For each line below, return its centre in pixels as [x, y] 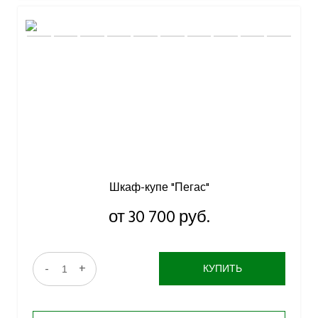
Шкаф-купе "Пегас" [159, 188]
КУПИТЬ [222, 269]
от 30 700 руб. [159, 217]
